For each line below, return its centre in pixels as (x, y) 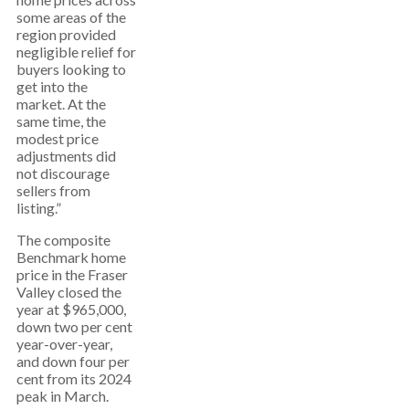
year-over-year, (64, 344)
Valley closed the (69, 292)
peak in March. (63, 396)
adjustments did (66, 156)
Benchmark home (71, 257)
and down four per (73, 361)
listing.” (39, 208)
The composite (63, 240)
